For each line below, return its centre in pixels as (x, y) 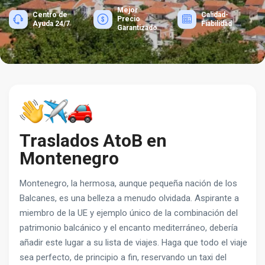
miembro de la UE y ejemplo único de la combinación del (129, 213)
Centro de (50, 14)
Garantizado (137, 28)
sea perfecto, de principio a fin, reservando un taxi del (123, 257)
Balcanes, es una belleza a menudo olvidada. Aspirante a (129, 198)
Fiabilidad (217, 23)
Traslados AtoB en (93, 140)
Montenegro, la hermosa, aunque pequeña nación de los (128, 183)
